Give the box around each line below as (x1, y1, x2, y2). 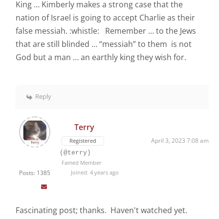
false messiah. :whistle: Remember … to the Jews (16, 25, 196, 37)
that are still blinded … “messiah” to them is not (16, 39, 192, 50)
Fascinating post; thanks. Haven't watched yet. (16, 205, 189, 216)
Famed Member (62, 159, 102, 167)
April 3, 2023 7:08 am (151, 136, 209, 145)
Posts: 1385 (19, 169, 50, 177)
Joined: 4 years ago (69, 169, 119, 176)
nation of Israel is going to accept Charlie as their (16, 12, 195, 23)
